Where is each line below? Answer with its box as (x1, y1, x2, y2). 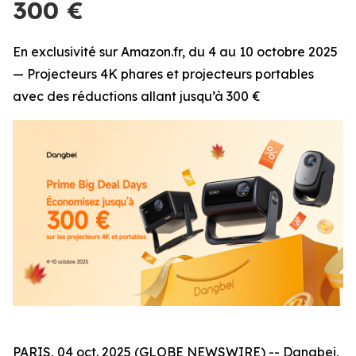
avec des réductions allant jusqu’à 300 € (13, 88, 261, 104)
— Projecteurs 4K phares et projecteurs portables (13, 66, 314, 82)
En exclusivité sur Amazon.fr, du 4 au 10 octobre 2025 (13, 44, 338, 60)
